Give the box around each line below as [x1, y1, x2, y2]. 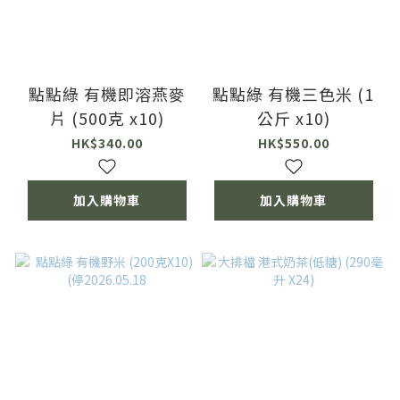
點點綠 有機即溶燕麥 [28, 81, 186, 105]
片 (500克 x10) [49, 105, 164, 129]
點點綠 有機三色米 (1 [212, 81, 374, 105]
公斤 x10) [256, 105, 330, 129]
